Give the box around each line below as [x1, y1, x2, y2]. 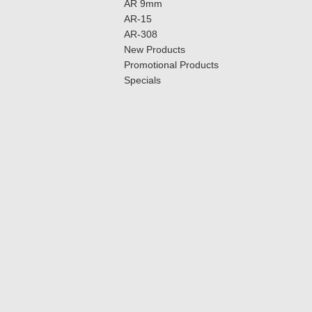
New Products [123, 44, 185, 55]
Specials [123, 75, 161, 86]
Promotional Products [123, 59, 219, 70]
